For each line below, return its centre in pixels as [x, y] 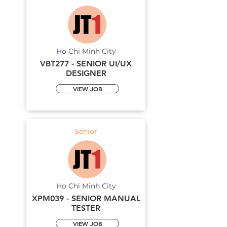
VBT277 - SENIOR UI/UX [86, 64]
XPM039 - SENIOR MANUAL [86, 198]
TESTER [86, 208]
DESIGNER [86, 73]
